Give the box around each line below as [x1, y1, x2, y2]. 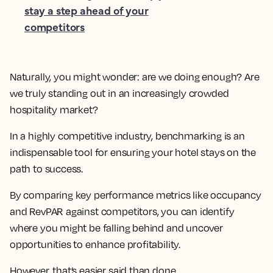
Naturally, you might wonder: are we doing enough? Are [10, 71, 260, 83]
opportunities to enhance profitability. [10, 238, 180, 250]
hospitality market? [10, 104, 98, 116]
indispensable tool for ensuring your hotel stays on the [10, 146, 257, 158]
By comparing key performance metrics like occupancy [10, 189, 261, 201]
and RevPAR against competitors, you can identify [10, 205, 235, 218]
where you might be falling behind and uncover [10, 222, 223, 234]
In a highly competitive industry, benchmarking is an [10, 130, 245, 142]
